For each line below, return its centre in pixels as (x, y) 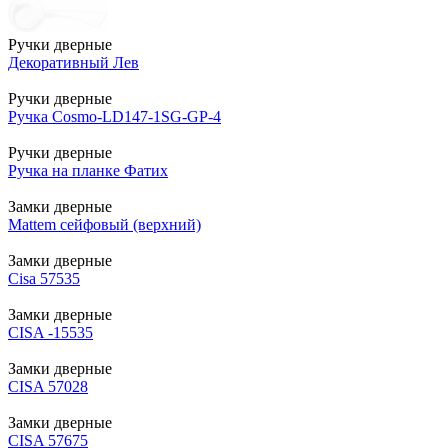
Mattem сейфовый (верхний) (104, 224)
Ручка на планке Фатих (88, 170)
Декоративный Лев (73, 62)
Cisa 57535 (44, 278)
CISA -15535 (50, 332)
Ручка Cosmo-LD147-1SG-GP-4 (114, 116)
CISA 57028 (48, 386)
